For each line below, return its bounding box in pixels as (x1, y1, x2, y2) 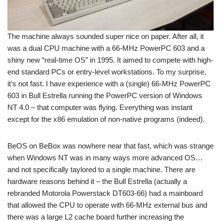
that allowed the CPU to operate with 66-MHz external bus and (7, 201, 207, 210)
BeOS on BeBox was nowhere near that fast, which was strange (7, 142, 214, 150)
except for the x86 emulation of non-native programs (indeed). (7, 115, 205, 124)
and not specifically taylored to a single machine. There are (7, 165, 195, 174)
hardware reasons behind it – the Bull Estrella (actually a (7, 177, 187, 186)
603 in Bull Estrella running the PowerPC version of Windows (7, 91, 202, 100)
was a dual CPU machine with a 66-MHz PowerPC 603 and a (7, 44, 205, 53)
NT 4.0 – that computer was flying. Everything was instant (7, 103, 192, 112)
